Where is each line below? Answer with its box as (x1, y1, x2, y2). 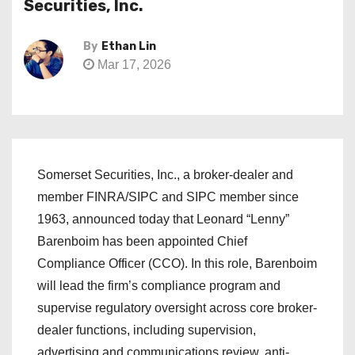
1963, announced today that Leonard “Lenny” (37, 212, 289, 226)
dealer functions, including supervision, (37, 323, 256, 337)
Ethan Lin (101, 40, 156, 53)
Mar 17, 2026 (94, 58, 171, 71)
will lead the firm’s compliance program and (37, 279, 281, 292)
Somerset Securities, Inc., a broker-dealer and (37, 168, 293, 181)
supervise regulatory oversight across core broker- (37, 301, 317, 315)
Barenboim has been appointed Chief (37, 235, 247, 248)
